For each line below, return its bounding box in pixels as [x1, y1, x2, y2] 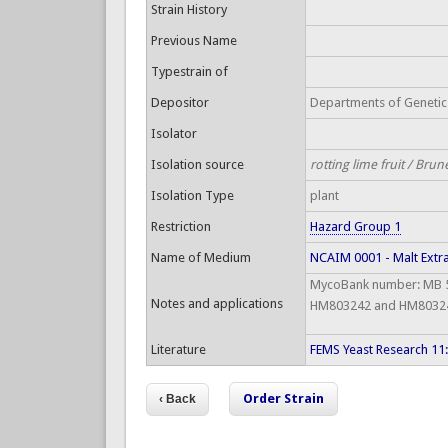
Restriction [150, 219, 211, 234]
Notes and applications [150, 296, 283, 311]
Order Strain [243, 391, 325, 406]
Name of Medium [150, 250, 251, 265]
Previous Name [150, 33, 237, 48]
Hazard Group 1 [309, 219, 401, 234]
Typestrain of [150, 64, 228, 79]
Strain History [150, 2, 227, 17]
